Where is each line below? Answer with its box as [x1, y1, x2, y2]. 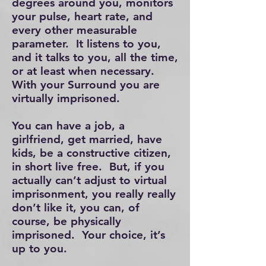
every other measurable [12, 23, 137, 37]
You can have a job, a [12, 119, 125, 132]
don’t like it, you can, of [12, 201, 140, 214]
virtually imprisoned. [12, 91, 123, 105]
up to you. [12, 242, 71, 255]
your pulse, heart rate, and [12, 9, 153, 23]
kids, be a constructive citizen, [12, 146, 171, 160]
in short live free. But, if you [12, 160, 164, 173]
